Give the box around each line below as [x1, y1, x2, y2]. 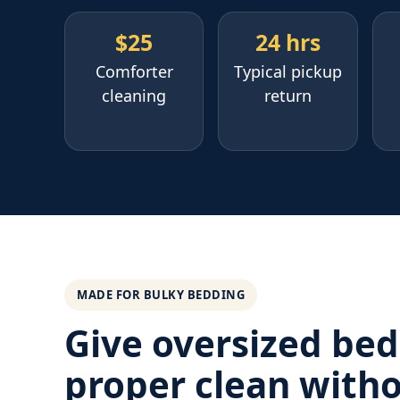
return [264, 85, 312, 107]
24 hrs [255, 27, 321, 58]
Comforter [95, 61, 173, 83]
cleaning [102, 85, 167, 107]
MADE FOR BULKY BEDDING [77, 287, 246, 304]
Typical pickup [234, 61, 343, 83]
